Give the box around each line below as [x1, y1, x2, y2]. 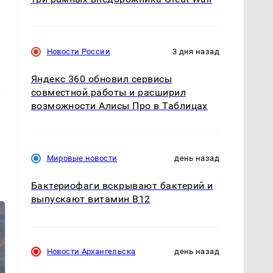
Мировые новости [46, 154, 118, 163]
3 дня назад [172, 47, 219, 57]
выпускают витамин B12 [30, 193, 151, 205]
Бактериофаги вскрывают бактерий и [30, 180, 213, 192]
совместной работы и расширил [30, 87, 186, 99]
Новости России [46, 47, 110, 57]
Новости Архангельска [46, 247, 136, 257]
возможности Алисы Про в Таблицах [30, 100, 208, 112]
